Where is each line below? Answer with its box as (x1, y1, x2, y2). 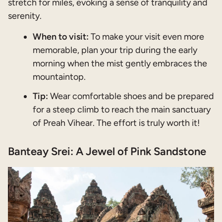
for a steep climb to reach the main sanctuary (33, 104, 211, 115)
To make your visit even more (89, 31, 204, 43)
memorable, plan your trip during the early (33, 45, 197, 56)
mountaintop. (33, 71, 86, 83)
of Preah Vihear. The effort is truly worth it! (33, 117, 200, 129)
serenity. (8, 10, 42, 22)
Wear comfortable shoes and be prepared (48, 91, 214, 102)
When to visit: (33, 31, 89, 43)
